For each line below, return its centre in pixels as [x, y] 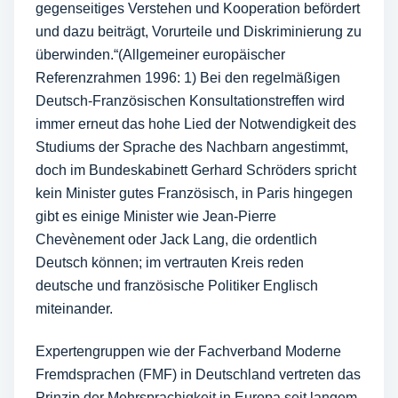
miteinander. [74, 309]
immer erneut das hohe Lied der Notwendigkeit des [196, 124]
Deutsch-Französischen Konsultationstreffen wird [190, 101]
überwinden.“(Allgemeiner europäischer [160, 55]
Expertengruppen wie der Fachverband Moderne [188, 351]
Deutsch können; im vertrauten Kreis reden [170, 263]
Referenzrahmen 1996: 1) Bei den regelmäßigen [188, 78]
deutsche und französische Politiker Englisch [177, 286]
